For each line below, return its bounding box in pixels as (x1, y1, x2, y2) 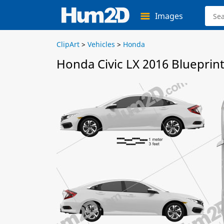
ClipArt (56, 39, 79, 49)
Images (155, 10, 183, 21)
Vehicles (87, 39, 115, 49)
